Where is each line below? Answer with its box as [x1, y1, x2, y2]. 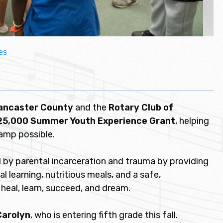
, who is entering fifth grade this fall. [30, 210, 178, 221]
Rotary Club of [109, 102, 173, 113]
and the [73, 102, 109, 113]
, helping [175, 115, 209, 126]
